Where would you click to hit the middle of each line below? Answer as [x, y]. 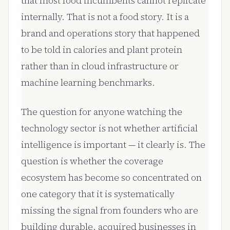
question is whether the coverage [92, 161]
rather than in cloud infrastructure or [100, 66]
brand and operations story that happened [110, 34]
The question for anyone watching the [102, 112]
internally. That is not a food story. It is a [105, 17]
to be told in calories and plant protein [102, 50]
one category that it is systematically [98, 194]
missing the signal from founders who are [110, 211]
